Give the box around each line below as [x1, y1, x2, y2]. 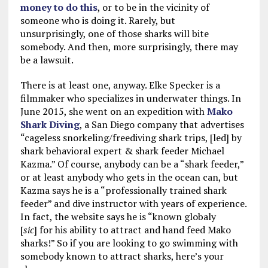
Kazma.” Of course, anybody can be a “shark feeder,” [20, 157, 243, 170]
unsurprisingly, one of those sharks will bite [20, 27, 209, 40]
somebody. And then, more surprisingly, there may [20, 40, 238, 53]
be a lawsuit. [20, 53, 74, 66]
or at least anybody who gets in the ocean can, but [20, 170, 238, 184]
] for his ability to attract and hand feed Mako [33, 223, 231, 236]
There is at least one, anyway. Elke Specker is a [20, 78, 220, 92]
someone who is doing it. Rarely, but [20, 14, 175, 27]
